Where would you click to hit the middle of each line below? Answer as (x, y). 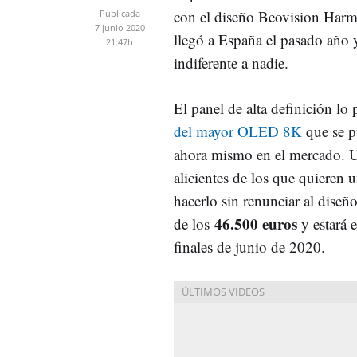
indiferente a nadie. (233, 63)
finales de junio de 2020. (249, 247)
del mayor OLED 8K (238, 131)
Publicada (120, 13)
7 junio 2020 (120, 27)
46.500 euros (256, 224)
